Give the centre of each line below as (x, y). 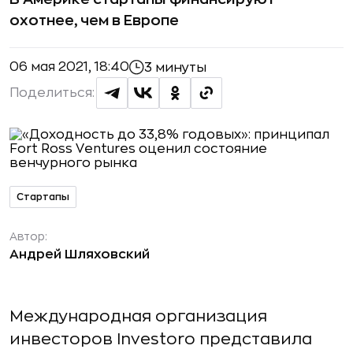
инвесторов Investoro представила (161, 339)
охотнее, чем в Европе (94, 20)
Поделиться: (52, 93)
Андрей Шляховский (80, 255)
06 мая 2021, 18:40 (69, 67)
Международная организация (138, 316)
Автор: (28, 236)
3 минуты (175, 67)
